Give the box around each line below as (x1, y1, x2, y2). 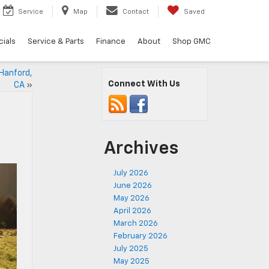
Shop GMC (172, 37, 211, 46)
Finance (96, 37, 125, 46)
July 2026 (113, 169, 148, 177)
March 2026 (113, 220, 158, 228)
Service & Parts (28, 37, 84, 46)
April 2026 (113, 207, 151, 215)
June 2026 (113, 182, 152, 190)
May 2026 (113, 195, 150, 202)
